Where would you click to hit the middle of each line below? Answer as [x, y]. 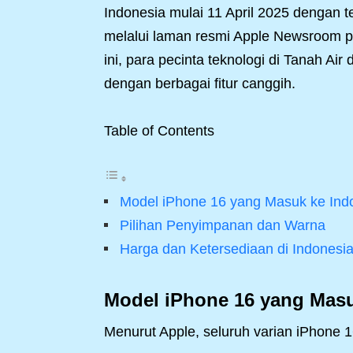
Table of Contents [159, 131]
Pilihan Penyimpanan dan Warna [223, 225]
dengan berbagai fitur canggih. [200, 84]
